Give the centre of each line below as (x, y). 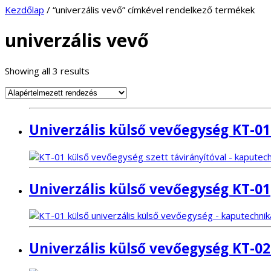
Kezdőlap (24, 10)
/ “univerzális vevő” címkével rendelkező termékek (149, 10)
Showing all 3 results (47, 71)
